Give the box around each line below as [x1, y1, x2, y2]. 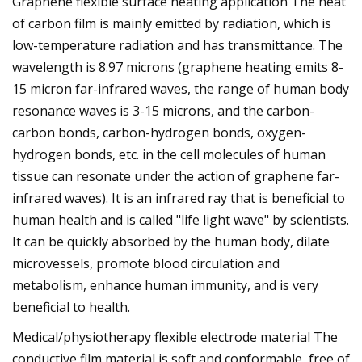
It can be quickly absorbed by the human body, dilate [12, 232, 330, 250]
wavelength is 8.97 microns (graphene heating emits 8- [12, 57, 343, 76]
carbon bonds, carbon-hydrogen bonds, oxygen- [12, 123, 306, 141]
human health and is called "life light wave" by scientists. [12, 210, 349, 229]
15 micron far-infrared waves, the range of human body [12, 79, 349, 98]
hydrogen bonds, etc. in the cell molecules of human [12, 145, 326, 163]
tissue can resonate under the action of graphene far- [12, 166, 339, 185]
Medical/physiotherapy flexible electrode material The [12, 327, 338, 346]
